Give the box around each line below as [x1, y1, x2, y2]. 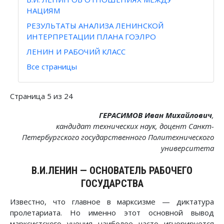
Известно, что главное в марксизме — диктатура [10, 196, 214, 206]
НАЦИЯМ [26, 5, 60, 16]
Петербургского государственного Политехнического [22, 132, 214, 142]
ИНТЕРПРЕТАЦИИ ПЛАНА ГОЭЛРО [26, 31, 156, 42]
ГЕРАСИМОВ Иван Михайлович [99, 110, 212, 120]
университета [161, 143, 214, 153]
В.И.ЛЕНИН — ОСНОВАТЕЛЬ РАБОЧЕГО [31, 164, 192, 176]
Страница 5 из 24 [10, 91, 73, 101]
